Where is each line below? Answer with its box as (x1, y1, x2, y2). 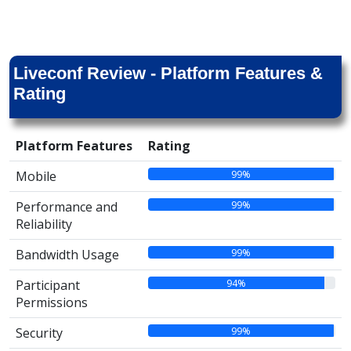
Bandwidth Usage (16, 246, 119, 263)
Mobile (16, 168, 56, 185)
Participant (16, 277, 80, 294)
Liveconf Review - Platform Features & (13, 63, 323, 83)
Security (16, 324, 63, 342)
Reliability (16, 215, 72, 233)
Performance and (16, 198, 118, 215)
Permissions (16, 294, 88, 311)
